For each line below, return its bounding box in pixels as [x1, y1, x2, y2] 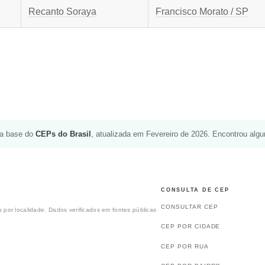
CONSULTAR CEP [161, 203, 218, 211]
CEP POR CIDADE [161, 223, 221, 230]
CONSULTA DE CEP [161, 186, 230, 193]
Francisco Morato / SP [156, 7, 248, 17]
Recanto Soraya [28, 7, 96, 17]
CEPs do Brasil [35, 129, 91, 138]
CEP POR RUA [161, 243, 209, 250]
